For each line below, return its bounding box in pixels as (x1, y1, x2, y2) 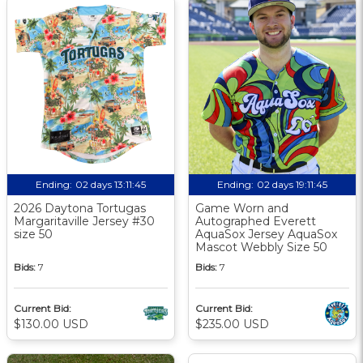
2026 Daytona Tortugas (14, 200, 146, 216)
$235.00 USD (195, 316, 269, 331)
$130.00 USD (14, 316, 88, 331)
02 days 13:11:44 (75, 177, 147, 190)
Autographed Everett (195, 213, 316, 228)
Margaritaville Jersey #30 (14, 213, 155, 228)
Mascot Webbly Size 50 (195, 239, 327, 254)
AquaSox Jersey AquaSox (195, 226, 337, 241)
